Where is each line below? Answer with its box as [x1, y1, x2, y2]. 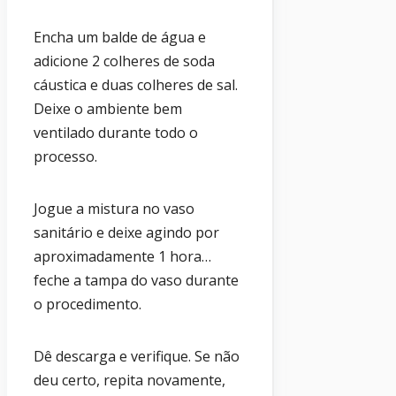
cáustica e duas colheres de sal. [34, 74, 238, 95]
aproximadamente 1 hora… [34, 246, 211, 266]
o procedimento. [34, 293, 141, 314]
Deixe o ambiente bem [34, 98, 182, 118]
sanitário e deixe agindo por [34, 222, 219, 242]
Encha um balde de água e [34, 27, 206, 47]
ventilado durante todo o [34, 122, 198, 142]
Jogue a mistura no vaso [34, 198, 194, 218]
